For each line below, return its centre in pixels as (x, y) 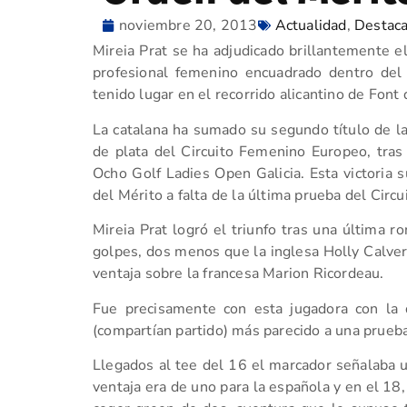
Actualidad (311, 25)
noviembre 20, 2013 (189, 25)
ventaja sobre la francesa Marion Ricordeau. (238, 274)
